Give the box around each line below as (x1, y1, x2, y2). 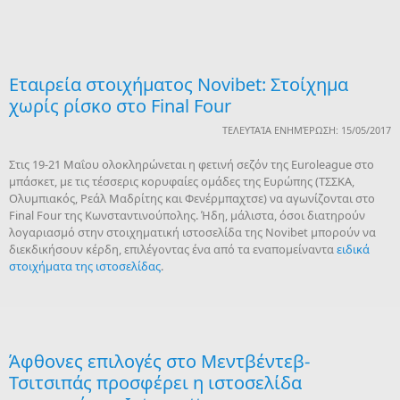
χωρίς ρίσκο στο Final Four (9, 94, 231, 118)
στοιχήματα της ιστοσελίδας (9, 258, 161, 274)
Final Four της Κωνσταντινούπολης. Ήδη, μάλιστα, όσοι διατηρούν (9, 207, 365, 223)
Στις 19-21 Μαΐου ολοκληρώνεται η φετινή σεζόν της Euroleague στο (9, 156, 374, 172)
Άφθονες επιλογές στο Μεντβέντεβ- (9, 349, 310, 373)
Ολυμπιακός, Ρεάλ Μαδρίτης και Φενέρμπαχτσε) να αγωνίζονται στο (9, 190, 375, 206)
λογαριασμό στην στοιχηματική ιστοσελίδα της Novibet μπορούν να (9, 224, 376, 240)
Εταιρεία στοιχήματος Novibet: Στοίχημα (9, 72, 348, 96)
